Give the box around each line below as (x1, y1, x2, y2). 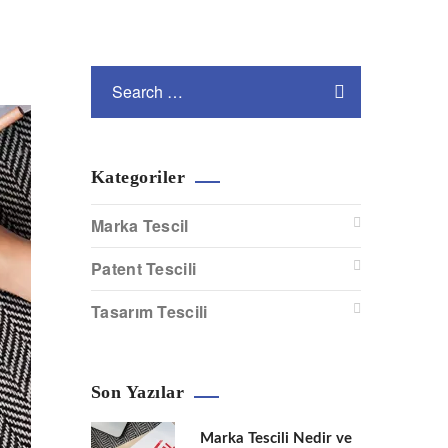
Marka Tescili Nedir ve (200, 430, 352, 446)
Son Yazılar (91, 381, 185, 402)
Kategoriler (91, 166, 186, 187)
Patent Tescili (91, 256, 197, 280)
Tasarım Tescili (91, 299, 208, 323)
